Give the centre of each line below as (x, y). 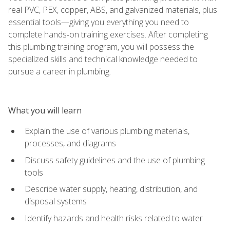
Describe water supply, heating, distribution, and (111, 189)
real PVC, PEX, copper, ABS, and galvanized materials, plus (113, 9)
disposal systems (56, 202)
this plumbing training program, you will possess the (101, 46)
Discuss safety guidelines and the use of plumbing (115, 160)
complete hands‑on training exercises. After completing (108, 34)
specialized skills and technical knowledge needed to (103, 59)
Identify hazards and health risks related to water (114, 218)
